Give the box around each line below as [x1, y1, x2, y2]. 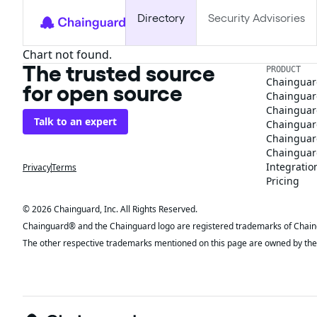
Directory [137, 11, 185, 25]
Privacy [23, 161, 51, 173]
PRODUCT [266, 64, 301, 74]
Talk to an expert [34, 115, 117, 128]
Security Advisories [208, 11, 305, 25]
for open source [23, 79, 183, 107]
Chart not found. [23, 47, 112, 62]
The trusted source [23, 59, 215, 87]
